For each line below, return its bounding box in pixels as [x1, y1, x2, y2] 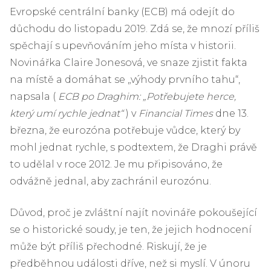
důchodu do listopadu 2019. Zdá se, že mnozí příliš [10, 22, 260, 34]
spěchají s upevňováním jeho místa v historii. [10, 39, 236, 51]
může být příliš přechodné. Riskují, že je [10, 240, 207, 252]
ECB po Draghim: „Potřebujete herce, [58, 90, 236, 102]
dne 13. [213, 107, 249, 119]
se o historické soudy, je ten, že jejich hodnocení [10, 223, 252, 235]
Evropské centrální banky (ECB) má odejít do [10, 5, 235, 18]
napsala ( [10, 90, 58, 102]
